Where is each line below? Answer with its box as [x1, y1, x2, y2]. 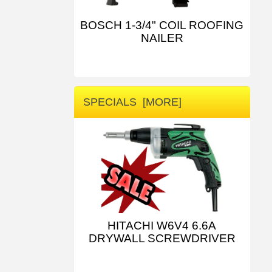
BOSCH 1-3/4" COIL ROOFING [80, 19, 244, 32]
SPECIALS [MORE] [83, 95, 182, 108]
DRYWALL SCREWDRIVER [88, 231, 236, 245]
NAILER [140, 32, 183, 45]
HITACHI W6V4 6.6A [107, 219, 217, 232]
